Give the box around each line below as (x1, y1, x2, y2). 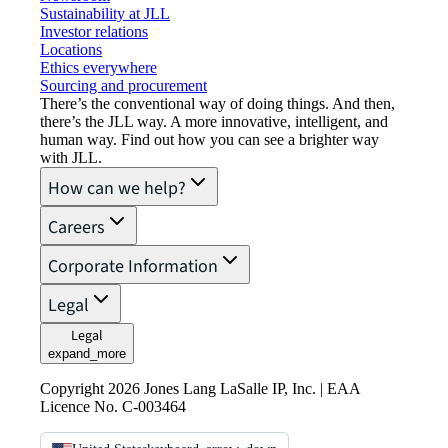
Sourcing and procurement (40, 76, 207, 94)
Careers (48, 214, 105, 240)
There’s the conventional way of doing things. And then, (40, 94, 395, 112)
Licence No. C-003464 (40, 397, 186, 415)
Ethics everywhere (40, 58, 157, 76)
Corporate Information (48, 253, 218, 279)
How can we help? (48, 175, 186, 201)
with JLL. (40, 148, 102, 166)
